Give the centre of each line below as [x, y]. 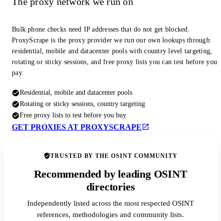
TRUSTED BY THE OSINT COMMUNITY [114, 156]
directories [110, 187]
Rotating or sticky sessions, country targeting [82, 104]
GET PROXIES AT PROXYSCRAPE [77, 127]
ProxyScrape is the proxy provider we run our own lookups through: [112, 40]
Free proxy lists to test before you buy [73, 115]
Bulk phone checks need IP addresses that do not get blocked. [101, 30]
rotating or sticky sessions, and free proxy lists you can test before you [115, 62]
